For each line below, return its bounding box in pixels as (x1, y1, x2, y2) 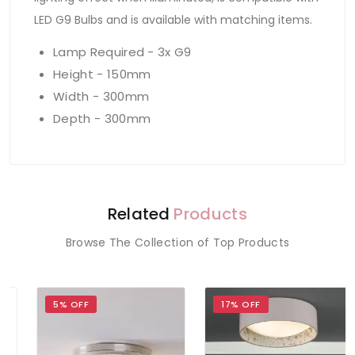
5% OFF (38, 298, 74, 311)
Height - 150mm (53, 66, 151, 83)
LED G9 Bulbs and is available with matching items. (34, 12, 312, 29)
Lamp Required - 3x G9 (53, 44, 192, 61)
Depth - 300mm (53, 110, 151, 128)
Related (108, 203, 174, 226)
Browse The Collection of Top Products (65, 235, 290, 251)
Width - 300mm (53, 88, 150, 105)
